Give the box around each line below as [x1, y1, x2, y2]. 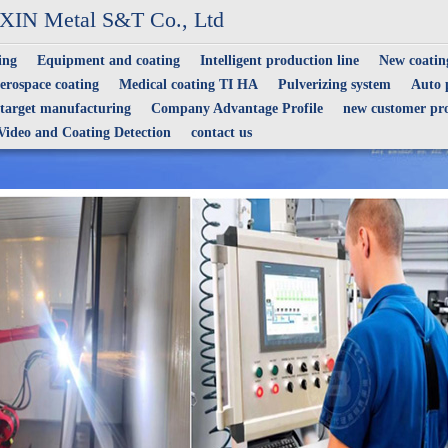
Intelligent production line [200, 53, 359, 68]
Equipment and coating [37, 53, 180, 68]
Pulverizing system [278, 77, 391, 92]
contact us [191, 125, 252, 140]
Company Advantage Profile [151, 101, 323, 116]
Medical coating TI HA [119, 77, 258, 92]
